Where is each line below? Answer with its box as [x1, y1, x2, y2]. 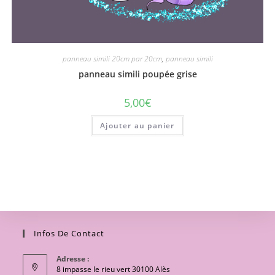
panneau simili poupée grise [78, 68, 197, 80]
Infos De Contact [34, 228, 105, 239]
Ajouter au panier [100, 120, 175, 131]
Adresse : [56, 254, 90, 265]
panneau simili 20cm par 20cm [62, 53, 162, 64]
